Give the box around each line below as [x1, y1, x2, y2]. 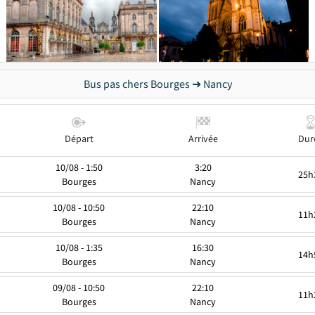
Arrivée [188, 132, 218, 145]
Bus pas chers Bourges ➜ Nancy [83, 77, 232, 91]
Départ [64, 132, 94, 145]
